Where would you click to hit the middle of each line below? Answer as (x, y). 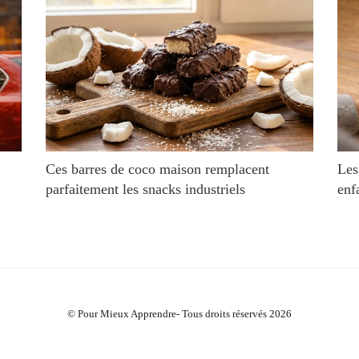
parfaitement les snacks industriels (146, 189)
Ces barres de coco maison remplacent (158, 169)
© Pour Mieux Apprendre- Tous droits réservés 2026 (179, 314)
